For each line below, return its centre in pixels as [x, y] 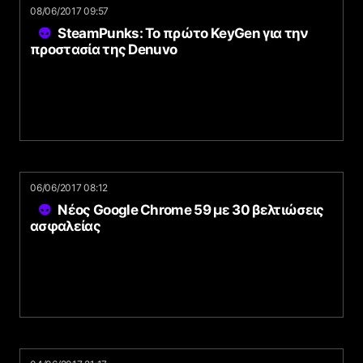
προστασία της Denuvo [104, 49]
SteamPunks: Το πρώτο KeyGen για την [183, 33]
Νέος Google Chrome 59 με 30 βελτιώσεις [191, 210]
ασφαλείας [65, 226]
